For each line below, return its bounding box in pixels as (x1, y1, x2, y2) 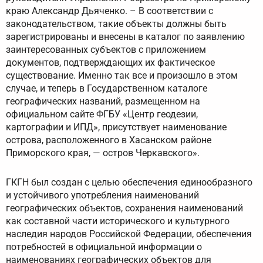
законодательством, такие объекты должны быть (6, 18, 227, 30)
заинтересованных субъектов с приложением (6, 44, 206, 56)
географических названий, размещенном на (6, 96, 200, 107)
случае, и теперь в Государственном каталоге (6, 83, 207, 95)
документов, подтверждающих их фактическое (6, 57, 215, 69)
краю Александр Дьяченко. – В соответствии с (6, 5, 213, 17)
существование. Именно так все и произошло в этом (6, 70, 238, 82)
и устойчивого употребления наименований (6, 190, 199, 201)
